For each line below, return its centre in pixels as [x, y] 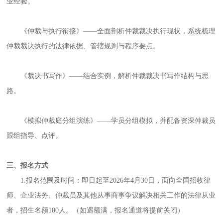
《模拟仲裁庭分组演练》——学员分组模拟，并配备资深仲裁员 [118, 121]
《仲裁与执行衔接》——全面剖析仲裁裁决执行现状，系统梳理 [118, 31]
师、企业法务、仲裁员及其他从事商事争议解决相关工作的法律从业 [111, 196]
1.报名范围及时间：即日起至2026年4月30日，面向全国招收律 [116, 181]
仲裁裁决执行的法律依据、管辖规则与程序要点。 [83, 46]
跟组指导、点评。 [35, 136]
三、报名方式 [28, 166]
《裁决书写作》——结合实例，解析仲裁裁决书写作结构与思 [115, 76]
